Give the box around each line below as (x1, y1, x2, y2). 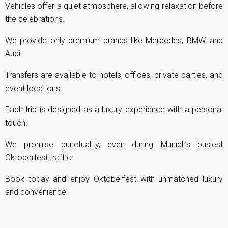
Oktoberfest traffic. (5, 153, 73, 163)
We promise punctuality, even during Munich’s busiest (5, 139, 223, 150)
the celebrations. (5, 14, 65, 24)
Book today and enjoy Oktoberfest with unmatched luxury (5, 174, 223, 184)
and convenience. (5, 187, 68, 197)
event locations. (5, 83, 62, 94)
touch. (5, 118, 27, 128)
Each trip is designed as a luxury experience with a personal (5, 105, 223, 115)
